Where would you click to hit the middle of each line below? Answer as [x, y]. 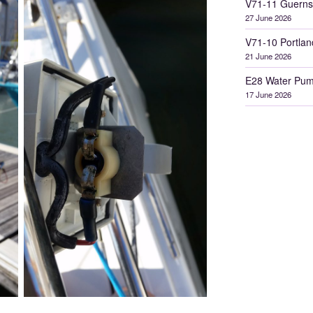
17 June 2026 [268, 95]
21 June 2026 [268, 56]
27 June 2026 [268, 18]
